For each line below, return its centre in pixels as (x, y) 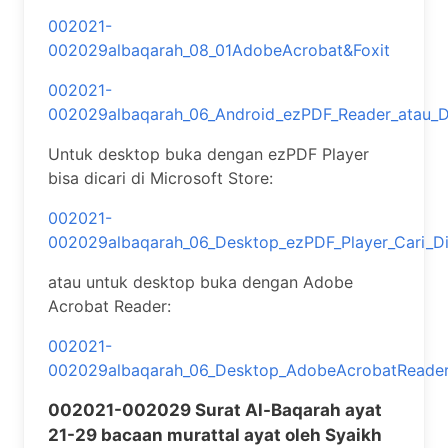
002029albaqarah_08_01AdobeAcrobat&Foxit (219, 50)
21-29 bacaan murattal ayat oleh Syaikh (215, 435)
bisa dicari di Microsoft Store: (160, 178)
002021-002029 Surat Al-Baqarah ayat (215, 410)
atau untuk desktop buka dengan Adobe (200, 282)
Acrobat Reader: (109, 306)
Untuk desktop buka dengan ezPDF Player (208, 154)
